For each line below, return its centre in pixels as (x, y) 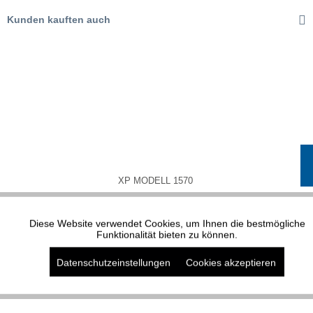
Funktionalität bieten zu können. (167, 234)
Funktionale (46, 225)
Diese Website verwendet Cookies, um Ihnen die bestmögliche (167, 223)
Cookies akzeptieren (231, 262)
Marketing (41, 267)
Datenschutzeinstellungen (114, 262)
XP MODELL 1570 (155, 180)
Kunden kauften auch (59, 20)
